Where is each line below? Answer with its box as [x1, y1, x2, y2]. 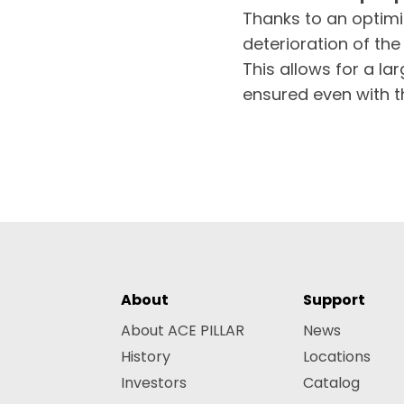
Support [303, 289, 366, 311]
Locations [303, 346, 372, 368]
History [121, 346, 171, 368]
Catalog [303, 372, 361, 394]
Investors [121, 372, 188, 394]
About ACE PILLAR [121, 320, 245, 342]
